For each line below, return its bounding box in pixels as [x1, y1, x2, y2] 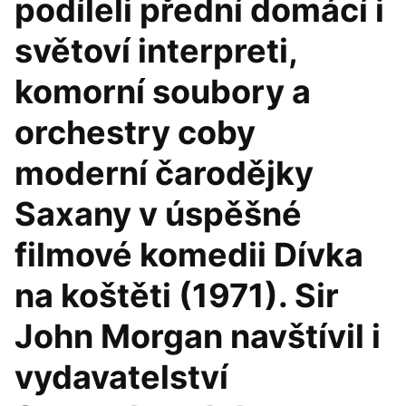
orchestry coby [14, 112, 256, 152]
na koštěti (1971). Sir [14, 275, 339, 315]
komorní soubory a [14, 72, 311, 111]
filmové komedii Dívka [14, 235, 363, 275]
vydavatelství [14, 357, 228, 397]
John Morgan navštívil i [14, 316, 381, 356]
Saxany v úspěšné [14, 194, 302, 234]
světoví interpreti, [14, 31, 297, 71]
